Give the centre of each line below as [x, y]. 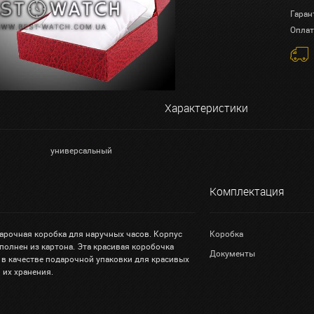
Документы [232, 253]
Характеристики [206, 108]
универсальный [81, 150]
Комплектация [247, 191]
